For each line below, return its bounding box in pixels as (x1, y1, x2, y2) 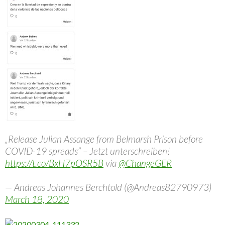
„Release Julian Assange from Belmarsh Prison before (5, 133, 203, 145)
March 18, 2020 (5, 193, 69, 205)
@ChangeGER (119, 157, 172, 169)
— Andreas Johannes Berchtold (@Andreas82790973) (5, 181, 211, 193)
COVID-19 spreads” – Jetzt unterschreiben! (5, 145, 170, 157)
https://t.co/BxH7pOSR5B (5, 157, 103, 169)
